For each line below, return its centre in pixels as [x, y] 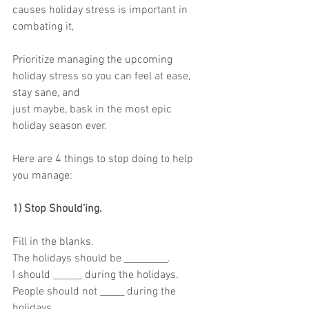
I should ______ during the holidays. [96, 275]
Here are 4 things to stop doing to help [104, 159]
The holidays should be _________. [91, 259]
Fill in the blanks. [53, 242]
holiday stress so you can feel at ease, [103, 77]
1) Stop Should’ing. [57, 209]
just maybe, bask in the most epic [93, 110]
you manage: [42, 176]
